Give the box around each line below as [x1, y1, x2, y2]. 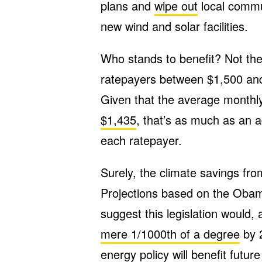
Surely [101, 164, 133, 181]
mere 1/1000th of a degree [101, 225, 240, 242]
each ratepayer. [101, 132, 182, 149]
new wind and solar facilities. [101, 18, 248, 35]
